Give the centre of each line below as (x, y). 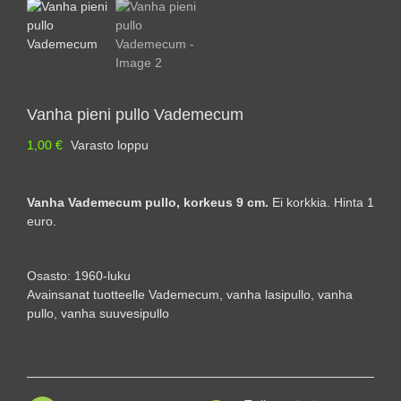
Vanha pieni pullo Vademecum (135, 115)
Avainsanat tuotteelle (88, 295)
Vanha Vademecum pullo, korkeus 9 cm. (149, 203)
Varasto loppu (110, 145)
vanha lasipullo (269, 295)
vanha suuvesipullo (115, 314)
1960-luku (102, 276)
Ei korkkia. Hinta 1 (323, 203)
